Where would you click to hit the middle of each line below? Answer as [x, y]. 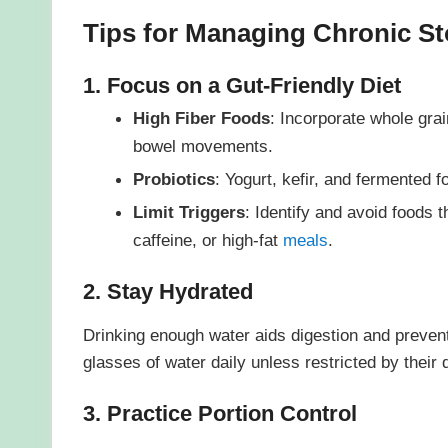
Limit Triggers [188, 212]
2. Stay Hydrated [167, 292]
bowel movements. [202, 146]
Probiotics [173, 179]
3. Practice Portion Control [219, 414]
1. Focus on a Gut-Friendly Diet [241, 85]
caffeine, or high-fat [207, 240]
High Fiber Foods [201, 118]
